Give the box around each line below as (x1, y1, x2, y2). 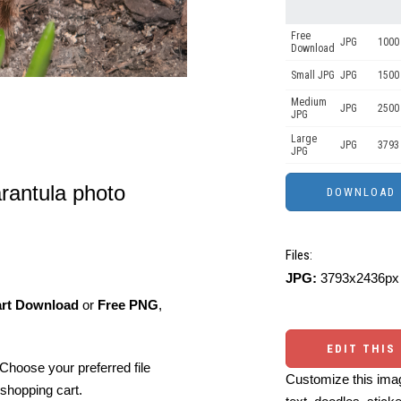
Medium (291, 96, 327, 108)
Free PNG (98, 296, 158, 312)
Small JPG (291, 69, 335, 81)
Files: (286, 247, 312, 263)
